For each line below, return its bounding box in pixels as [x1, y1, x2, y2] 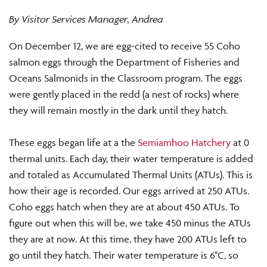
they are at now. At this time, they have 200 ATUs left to [9, 233, 247, 246]
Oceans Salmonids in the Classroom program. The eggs [9, 72, 243, 85]
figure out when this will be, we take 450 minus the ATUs [9, 217, 251, 229]
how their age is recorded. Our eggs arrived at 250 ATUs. [9, 185, 249, 197]
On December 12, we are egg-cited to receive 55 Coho [9, 40, 240, 52]
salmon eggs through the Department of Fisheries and [9, 56, 240, 69]
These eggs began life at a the [9, 136, 138, 149]
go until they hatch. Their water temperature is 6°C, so [9, 249, 238, 262]
